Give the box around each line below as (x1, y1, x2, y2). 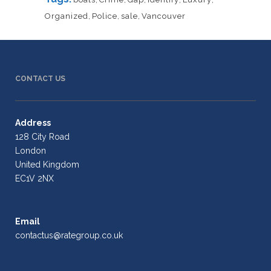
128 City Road (15, 132, 70, 142)
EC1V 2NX (15, 174, 54, 183)
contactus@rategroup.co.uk (15, 230, 123, 240)
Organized (45, 11, 88, 21)
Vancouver (142, 11, 186, 21)
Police (92, 11, 117, 21)
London (15, 146, 46, 155)
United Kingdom (15, 160, 79, 169)
